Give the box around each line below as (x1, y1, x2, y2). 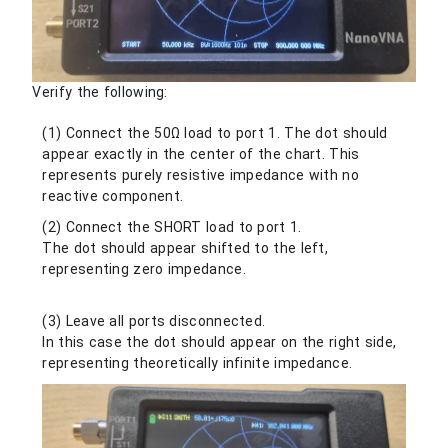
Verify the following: (32, 84, 168, 101)
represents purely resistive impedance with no (42, 167, 359, 184)
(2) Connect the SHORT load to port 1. (42, 219, 302, 236)
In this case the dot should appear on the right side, (42, 334, 397, 351)
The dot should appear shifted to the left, (42, 240, 329, 257)
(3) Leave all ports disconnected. (42, 313, 266, 330)
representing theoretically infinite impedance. (42, 355, 353, 372)
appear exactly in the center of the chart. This (42, 146, 360, 163)
